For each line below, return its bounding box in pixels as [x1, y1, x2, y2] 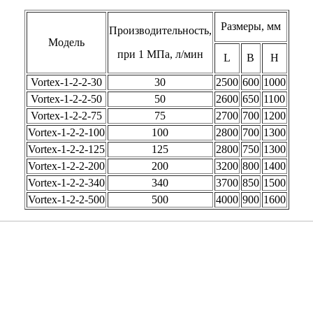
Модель [48, 36, 85, 49]
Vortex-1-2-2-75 [30, 110, 102, 122]
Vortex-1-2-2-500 [27, 194, 105, 206]
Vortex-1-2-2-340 [27, 177, 105, 189]
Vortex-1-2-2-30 [30, 76, 102, 89]
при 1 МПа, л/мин [117, 48, 203, 61]
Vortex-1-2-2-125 [27, 143, 105, 156]
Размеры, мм [220, 20, 281, 33]
